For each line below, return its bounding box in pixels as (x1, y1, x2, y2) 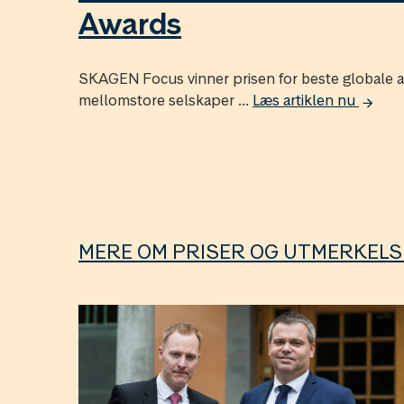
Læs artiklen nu (252, 90, 359, 111)
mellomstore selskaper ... (78, 90, 252, 111)
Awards (78, 5, 181, 44)
